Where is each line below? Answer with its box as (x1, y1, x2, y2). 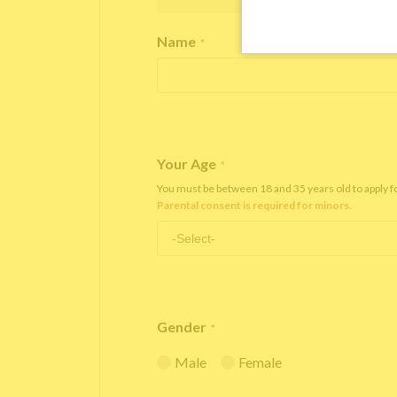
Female (238, 354, 282, 370)
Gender (157, 318, 206, 335)
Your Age (157, 155, 216, 172)
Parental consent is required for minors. (157, 198, 352, 212)
